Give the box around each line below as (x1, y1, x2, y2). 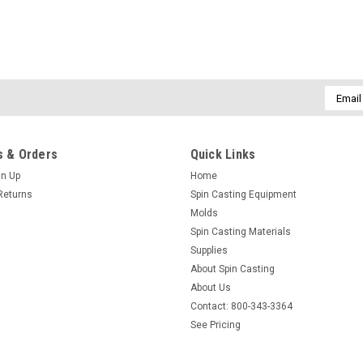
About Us (190, 282, 231, 293)
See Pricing (190, 319, 241, 331)
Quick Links (190, 147, 256, 162)
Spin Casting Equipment (190, 189, 297, 200)
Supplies (190, 245, 228, 256)
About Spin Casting (190, 263, 275, 275)
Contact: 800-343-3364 (190, 301, 293, 312)
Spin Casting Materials (190, 226, 291, 237)
